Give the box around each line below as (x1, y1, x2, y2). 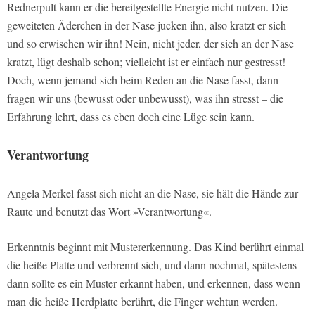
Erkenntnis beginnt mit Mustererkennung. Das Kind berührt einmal (7, 239, 304, 255)
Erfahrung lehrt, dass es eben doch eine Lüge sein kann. (7, 109, 255, 124)
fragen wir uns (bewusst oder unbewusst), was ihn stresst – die (7, 91, 283, 106)
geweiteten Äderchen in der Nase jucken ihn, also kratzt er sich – (7, 18, 295, 33)
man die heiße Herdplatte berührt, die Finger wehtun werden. (7, 294, 278, 309)
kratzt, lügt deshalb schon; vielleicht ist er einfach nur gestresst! (7, 54, 285, 70)
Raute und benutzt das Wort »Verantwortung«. (7, 204, 212, 219)
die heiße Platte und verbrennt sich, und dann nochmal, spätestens (7, 257, 297, 273)
